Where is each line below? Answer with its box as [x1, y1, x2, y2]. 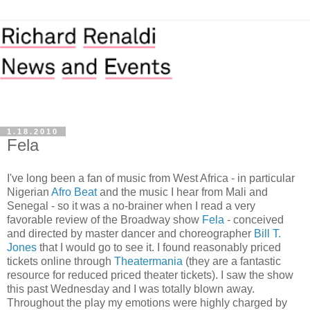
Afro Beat [51, 186, 97, 199]
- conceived [224, 214, 284, 226]
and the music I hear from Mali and [97, 186, 268, 199]
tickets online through [7, 255, 114, 268]
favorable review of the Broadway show [7, 214, 202, 226]
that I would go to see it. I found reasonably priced [37, 241, 281, 254]
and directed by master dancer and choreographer [7, 228, 254, 240]
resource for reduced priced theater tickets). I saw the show [7, 269, 293, 282]
